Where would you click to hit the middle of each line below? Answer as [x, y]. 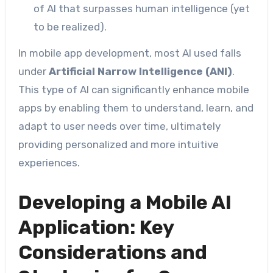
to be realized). [70, 27]
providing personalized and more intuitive [118, 144]
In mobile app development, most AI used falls [129, 53]
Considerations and [112, 252]
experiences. [49, 162]
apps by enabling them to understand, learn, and [136, 108]
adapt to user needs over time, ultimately [119, 126]
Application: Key [96, 227]
